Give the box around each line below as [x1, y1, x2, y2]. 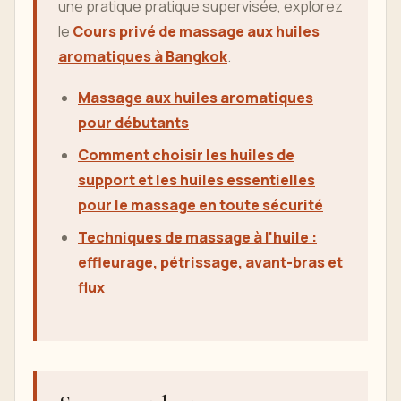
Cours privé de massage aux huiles [73, 21, 320, 42]
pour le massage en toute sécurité [78, 195, 323, 216]
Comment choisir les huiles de [78, 145, 294, 166]
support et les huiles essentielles [78, 170, 315, 191]
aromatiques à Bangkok [58, 47, 227, 67]
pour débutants [78, 113, 189, 133]
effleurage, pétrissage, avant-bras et [78, 252, 343, 273]
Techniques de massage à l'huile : [78, 227, 317, 248]
